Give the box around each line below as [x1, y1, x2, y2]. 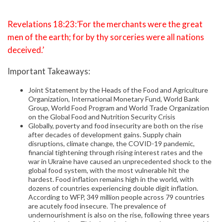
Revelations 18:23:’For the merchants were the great [7, 18, 203, 29]
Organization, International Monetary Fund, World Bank [28, 95, 199, 104]
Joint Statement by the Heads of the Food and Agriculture [28, 86, 208, 95]
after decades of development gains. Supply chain [28, 130, 181, 139]
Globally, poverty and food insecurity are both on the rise [28, 121, 203, 130]
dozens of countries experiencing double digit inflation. [28, 184, 198, 193]
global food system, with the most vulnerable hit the [28, 166, 189, 175]
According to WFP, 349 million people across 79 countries [28, 193, 205, 202]
